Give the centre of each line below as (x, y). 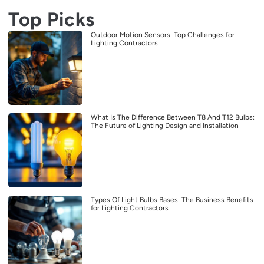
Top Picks (52, 19)
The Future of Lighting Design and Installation (165, 125)
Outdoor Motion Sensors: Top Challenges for (163, 34)
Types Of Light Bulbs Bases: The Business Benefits (172, 199)
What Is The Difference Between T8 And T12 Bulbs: (173, 117)
